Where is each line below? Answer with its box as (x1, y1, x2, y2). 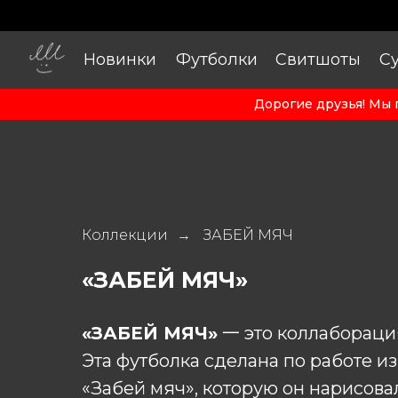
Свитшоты (275, 49, 361, 69)
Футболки (175, 49, 258, 69)
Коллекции (82, 227, 168, 243)
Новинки (83, 49, 156, 69)
